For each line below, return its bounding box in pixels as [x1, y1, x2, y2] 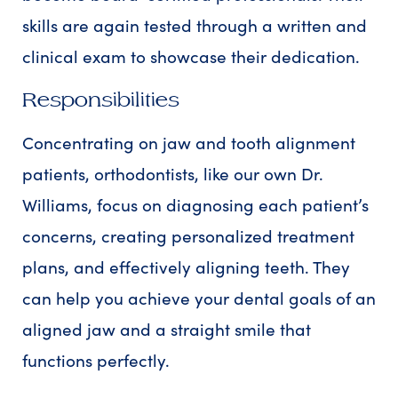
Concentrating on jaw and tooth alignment [22, 131, 355, 155]
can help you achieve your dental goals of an [22, 286, 376, 310]
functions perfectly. [22, 348, 170, 372]
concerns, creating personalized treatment [22, 224, 354, 248]
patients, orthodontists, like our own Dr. [22, 162, 323, 186]
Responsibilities [22, 88, 179, 112]
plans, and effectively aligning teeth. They [22, 255, 350, 279]
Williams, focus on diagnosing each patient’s [22, 193, 369, 217]
